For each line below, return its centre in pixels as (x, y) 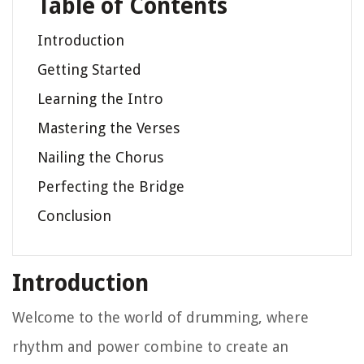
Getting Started (89, 70)
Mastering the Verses (108, 128)
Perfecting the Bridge (111, 187)
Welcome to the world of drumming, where (160, 318)
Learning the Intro (100, 99)
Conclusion (74, 216)
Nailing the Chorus (100, 158)
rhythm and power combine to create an (150, 347)
